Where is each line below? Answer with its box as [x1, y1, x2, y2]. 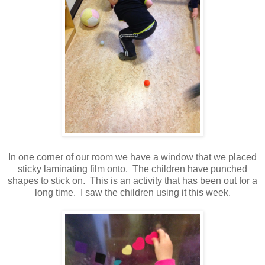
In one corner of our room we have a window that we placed [8, 151, 257, 162]
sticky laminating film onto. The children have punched [18, 163, 247, 174]
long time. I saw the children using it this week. [34, 187, 231, 198]
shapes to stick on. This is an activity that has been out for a [8, 175, 257, 186]
